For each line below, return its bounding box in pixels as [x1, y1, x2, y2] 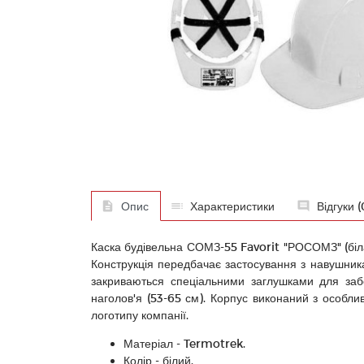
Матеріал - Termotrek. [123, 336, 245, 350]
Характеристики [190, 199, 275, 213]
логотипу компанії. [91, 308, 188, 322]
